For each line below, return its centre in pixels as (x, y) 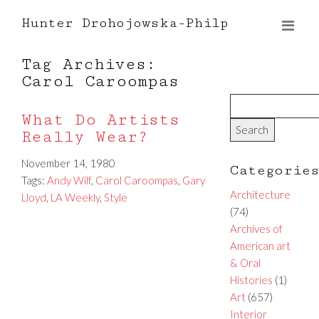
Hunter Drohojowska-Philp (125, 23)
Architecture (260, 194)
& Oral (245, 262)
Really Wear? (85, 137)
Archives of (256, 228)
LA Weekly (75, 197)
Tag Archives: (89, 64)
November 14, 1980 (68, 163)
